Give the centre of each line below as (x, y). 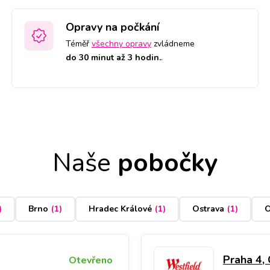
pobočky (164, 163)
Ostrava (208, 209)
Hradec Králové (120, 209)
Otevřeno (90, 260)
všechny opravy (121, 43)
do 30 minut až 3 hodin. (113, 57)
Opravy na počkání (112, 27)
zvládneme (173, 43)
